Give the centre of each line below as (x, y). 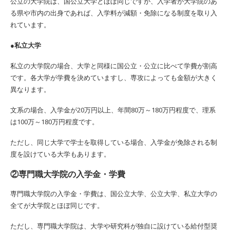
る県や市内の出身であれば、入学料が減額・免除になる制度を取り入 (114, 13)
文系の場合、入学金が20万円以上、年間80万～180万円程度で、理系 (113, 110)
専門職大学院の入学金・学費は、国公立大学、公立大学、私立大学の (114, 193)
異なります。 (30, 89)
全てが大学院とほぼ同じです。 (57, 205)
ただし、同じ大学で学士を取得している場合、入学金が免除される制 (114, 142)
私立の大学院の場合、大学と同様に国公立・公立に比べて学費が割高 (114, 65)
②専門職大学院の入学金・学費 (68, 174)
